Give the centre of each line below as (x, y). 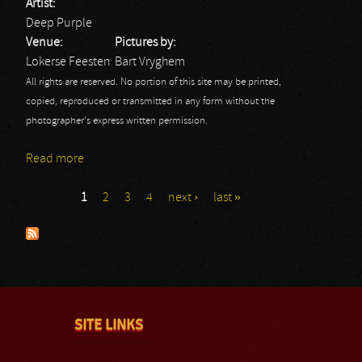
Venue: (46, 43)
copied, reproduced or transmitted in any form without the (150, 102)
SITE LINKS (109, 325)
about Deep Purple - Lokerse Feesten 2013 (196, 159)
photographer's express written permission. (117, 121)
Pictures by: (147, 43)
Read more (55, 159)
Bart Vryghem (150, 62)
